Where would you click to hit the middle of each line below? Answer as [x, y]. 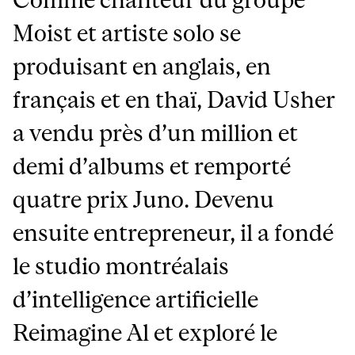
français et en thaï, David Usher [174, 99]
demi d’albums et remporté [152, 166]
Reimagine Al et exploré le [145, 332]
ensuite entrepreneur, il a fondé [174, 232]
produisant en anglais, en [142, 66]
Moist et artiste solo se [127, 32]
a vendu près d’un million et [156, 132]
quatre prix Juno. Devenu [144, 199]
